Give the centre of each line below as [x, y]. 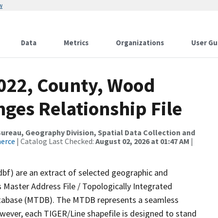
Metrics [76, 43]
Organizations [140, 43]
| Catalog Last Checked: [55, 141]
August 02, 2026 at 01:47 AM [142, 141]
